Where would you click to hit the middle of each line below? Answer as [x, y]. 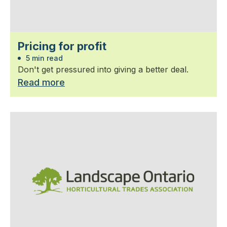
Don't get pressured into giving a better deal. [103, 69]
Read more [41, 82]
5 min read [43, 58]
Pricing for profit [62, 46]
